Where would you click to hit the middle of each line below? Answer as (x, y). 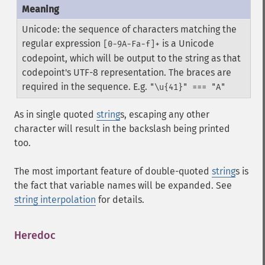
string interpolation (55, 200)
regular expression (62, 43)
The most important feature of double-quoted (113, 171)
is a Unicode (187, 43)
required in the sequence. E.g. (85, 87)
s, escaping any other (165, 114)
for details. (120, 200)
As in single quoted (55, 114)
